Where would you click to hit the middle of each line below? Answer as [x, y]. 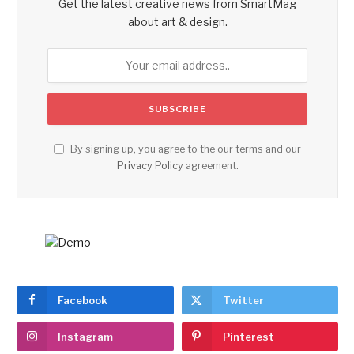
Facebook [83, 300]
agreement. [211, 165]
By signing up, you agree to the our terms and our [185, 149]
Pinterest [248, 336]
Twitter [243, 300]
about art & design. [177, 21]
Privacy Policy [150, 165]
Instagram [85, 336]
